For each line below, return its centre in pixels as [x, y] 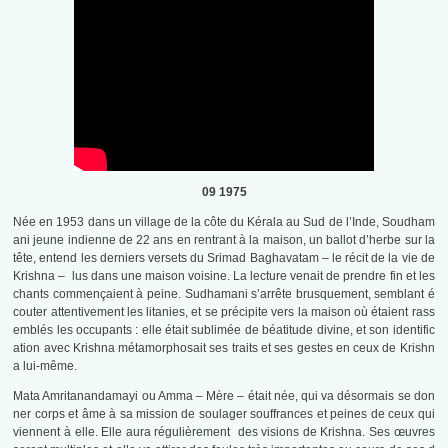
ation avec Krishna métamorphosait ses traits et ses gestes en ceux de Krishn [224, 348]
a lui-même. [45, 366]
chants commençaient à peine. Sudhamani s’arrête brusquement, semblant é [224, 294]
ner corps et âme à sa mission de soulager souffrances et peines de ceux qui [224, 414]
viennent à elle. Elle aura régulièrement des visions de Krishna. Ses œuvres [224, 432]
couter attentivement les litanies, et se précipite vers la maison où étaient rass [224, 312]
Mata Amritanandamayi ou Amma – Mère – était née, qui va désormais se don [224, 396]
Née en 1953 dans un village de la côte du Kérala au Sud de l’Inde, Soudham [224, 222]
